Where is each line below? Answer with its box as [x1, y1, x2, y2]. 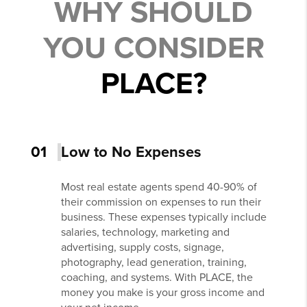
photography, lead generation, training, [60, 256, 247, 270]
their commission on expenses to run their [60, 195, 261, 210]
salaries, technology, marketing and [60, 225, 230, 240]
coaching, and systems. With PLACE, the [60, 271, 253, 285]
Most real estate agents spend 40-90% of [60, 180, 257, 195]
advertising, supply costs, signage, [60, 241, 224, 255]
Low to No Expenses [60, 143, 201, 162]
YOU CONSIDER [42, 30, 265, 67]
